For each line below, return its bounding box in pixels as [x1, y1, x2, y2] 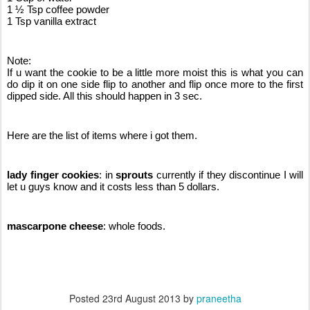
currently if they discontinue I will [156, 169, 303, 181]
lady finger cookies [7, 169, 99, 181]
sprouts [116, 169, 156, 181]
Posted [69, 291, 102, 306]
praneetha [196, 291, 241, 306]
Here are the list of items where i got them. [7, 129, 197, 142]
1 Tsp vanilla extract [7, 15, 96, 28]
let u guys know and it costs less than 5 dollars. [7, 181, 219, 193]
